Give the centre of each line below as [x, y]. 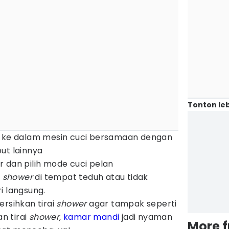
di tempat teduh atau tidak [90, 177]
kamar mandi [91, 217]
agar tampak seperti [133, 204]
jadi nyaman [146, 217]
